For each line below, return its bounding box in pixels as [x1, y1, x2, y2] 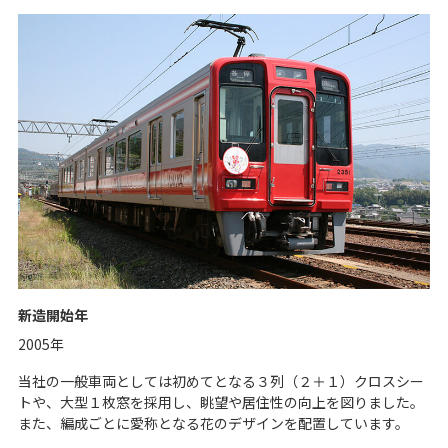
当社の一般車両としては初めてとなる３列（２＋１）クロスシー [18, 370, 424, 391]
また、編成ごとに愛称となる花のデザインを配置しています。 [18, 412, 409, 433]
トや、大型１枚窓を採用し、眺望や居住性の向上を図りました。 [18, 391, 424, 412]
